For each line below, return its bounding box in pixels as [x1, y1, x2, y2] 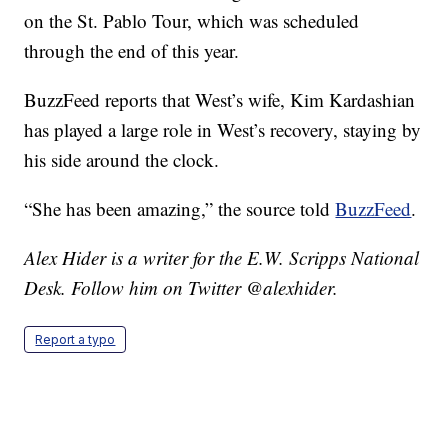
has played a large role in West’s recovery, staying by [24, 117, 422, 143]
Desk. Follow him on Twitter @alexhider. [24, 275, 339, 301]
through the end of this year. [24, 38, 240, 64]
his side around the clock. [24, 147, 220, 173]
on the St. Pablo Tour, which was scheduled [24, 8, 360, 34]
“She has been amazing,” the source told [24, 196, 336, 222]
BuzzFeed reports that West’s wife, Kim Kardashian [24, 87, 416, 113]
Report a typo [35, 332, 116, 348]
